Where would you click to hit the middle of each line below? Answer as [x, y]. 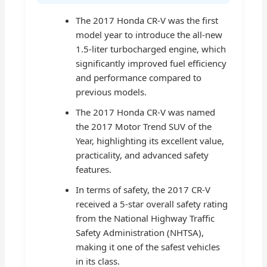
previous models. [111, 91]
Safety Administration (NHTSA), [140, 232]
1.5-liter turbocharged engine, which [151, 49]
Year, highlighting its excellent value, [150, 140]
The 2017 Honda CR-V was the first [147, 20]
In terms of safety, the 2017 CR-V [143, 189]
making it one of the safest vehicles [148, 246]
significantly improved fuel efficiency [151, 63]
